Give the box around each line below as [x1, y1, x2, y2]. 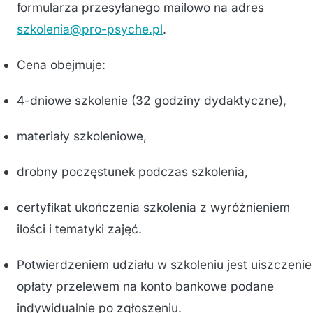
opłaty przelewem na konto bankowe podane [17, 279, 274, 293]
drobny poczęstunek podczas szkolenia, [17, 164, 248, 179]
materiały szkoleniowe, [17, 129, 147, 143]
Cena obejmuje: [17, 57, 105, 72]
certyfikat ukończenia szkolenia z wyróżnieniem [17, 200, 290, 214]
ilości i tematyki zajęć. [17, 221, 142, 236]
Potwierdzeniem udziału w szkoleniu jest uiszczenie [17, 257, 312, 272]
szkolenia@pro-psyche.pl [17, 22, 163, 36]
